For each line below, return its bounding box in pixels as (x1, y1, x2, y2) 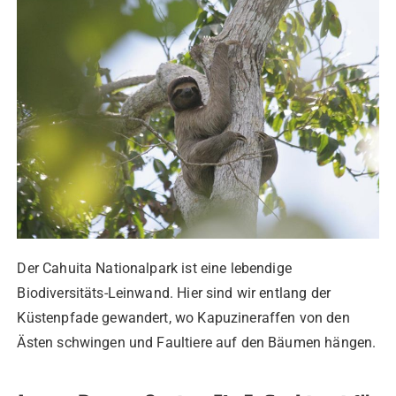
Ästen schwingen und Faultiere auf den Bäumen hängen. (17, 333, 377, 351)
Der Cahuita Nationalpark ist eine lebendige (17, 259, 292, 277)
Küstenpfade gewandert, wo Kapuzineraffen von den (17, 308, 350, 326)
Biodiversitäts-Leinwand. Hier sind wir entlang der (17, 284, 331, 301)
